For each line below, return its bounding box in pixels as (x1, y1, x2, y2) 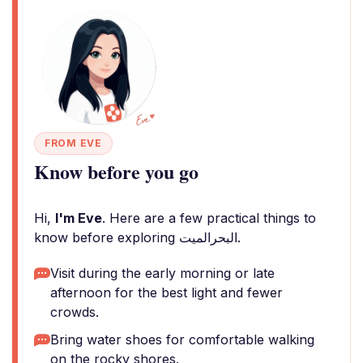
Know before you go (34, 157, 199, 186)
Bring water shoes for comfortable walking (50, 331, 314, 348)
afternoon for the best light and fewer (50, 284, 283, 301)
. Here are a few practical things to (102, 210, 316, 226)
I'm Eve (55, 210, 102, 226)
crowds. (50, 304, 99, 320)
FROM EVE (45, 137, 102, 149)
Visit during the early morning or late (50, 265, 275, 281)
